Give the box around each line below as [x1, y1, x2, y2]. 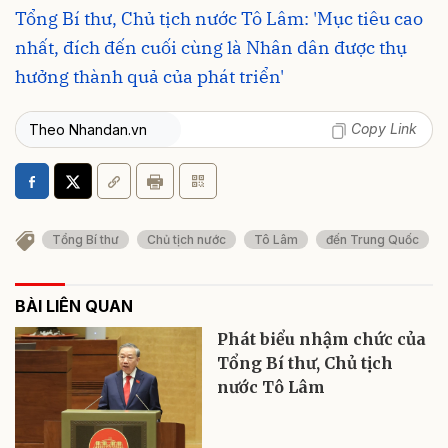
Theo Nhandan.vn [29, 121, 147, 139]
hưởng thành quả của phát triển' [15, 65, 284, 89]
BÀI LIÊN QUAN [15, 295, 133, 316]
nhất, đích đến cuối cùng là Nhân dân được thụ [15, 36, 407, 60]
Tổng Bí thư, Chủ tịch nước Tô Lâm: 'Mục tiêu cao [15, 7, 423, 31]
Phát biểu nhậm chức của [217, 328, 427, 349]
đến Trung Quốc [326, 231, 419, 247]
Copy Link [351, 120, 417, 138]
